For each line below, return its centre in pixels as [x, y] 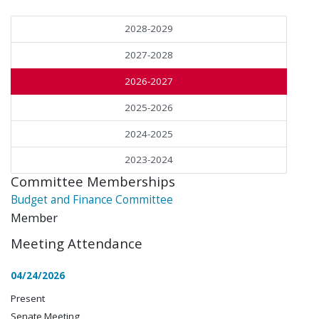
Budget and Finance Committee [92, 200]
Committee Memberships [93, 181]
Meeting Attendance [77, 244]
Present [28, 299]
